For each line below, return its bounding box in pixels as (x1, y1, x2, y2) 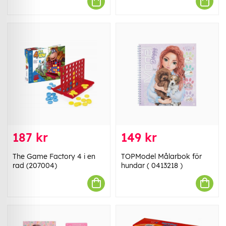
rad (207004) (13, 160, 57, 170)
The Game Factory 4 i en (13, 151, 95, 161)
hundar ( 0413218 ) (121, 160, 183, 170)
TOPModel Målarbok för (121, 151, 202, 161)
